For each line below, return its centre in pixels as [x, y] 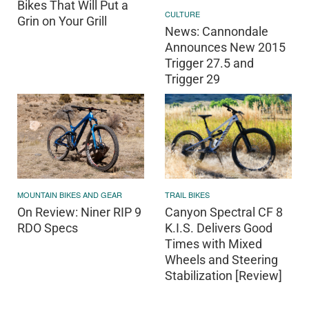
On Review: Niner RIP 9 [79, 212]
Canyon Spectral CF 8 [224, 212]
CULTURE [182, 14]
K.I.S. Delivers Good [219, 228]
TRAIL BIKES [187, 194]
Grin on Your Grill [62, 21]
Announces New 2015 [225, 48]
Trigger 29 [192, 79]
